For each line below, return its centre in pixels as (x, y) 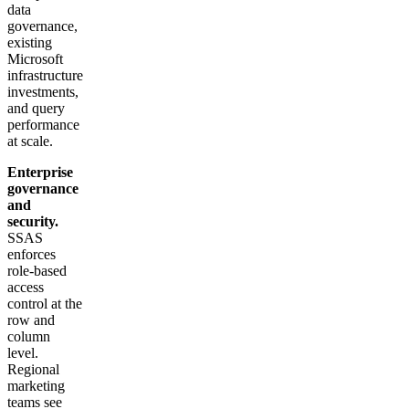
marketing (36, 386)
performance (43, 125)
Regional (33, 370)
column (29, 337)
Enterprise (40, 173)
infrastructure (45, 76)
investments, (43, 92)
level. (23, 353)
